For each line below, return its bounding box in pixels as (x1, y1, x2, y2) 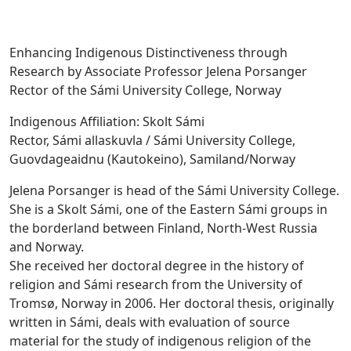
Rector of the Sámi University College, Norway (9, 81, 281, 100)
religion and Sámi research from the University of (9, 276, 302, 294)
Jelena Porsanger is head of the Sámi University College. (9, 182, 339, 200)
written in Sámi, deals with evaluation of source (9, 313, 290, 331)
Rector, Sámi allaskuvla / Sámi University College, (9, 132, 295, 150)
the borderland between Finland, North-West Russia (9, 219, 317, 237)
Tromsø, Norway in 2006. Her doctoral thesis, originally (9, 295, 334, 313)
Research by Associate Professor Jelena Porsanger (9, 63, 307, 81)
